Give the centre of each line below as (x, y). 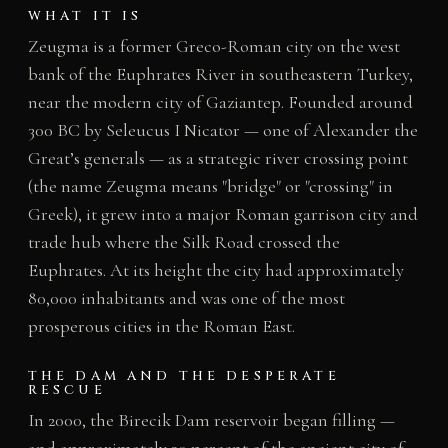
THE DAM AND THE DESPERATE (183, 376)
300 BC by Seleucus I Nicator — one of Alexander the (222, 130)
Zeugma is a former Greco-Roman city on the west (213, 46)
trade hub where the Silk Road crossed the (183, 242)
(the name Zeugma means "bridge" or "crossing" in (210, 186)
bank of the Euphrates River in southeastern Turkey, (220, 74)
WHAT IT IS (85, 16)
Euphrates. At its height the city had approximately (215, 270)
